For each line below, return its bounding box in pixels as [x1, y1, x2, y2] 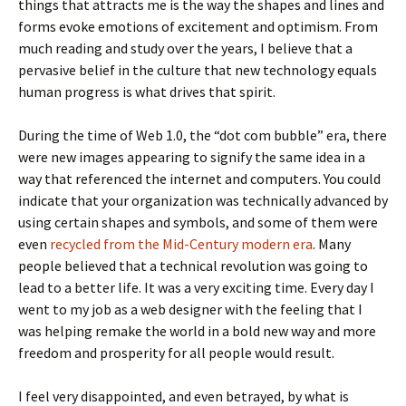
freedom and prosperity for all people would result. [18, 343, 334, 362]
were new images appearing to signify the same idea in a [18, 148, 365, 167]
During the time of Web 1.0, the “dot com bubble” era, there [18, 126, 387, 145]
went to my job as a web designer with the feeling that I [18, 300, 362, 319]
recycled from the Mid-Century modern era [50, 235, 313, 254]
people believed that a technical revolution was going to [18, 256, 368, 275]
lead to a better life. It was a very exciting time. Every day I [18, 278, 374, 297]
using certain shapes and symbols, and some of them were [18, 213, 378, 232]
